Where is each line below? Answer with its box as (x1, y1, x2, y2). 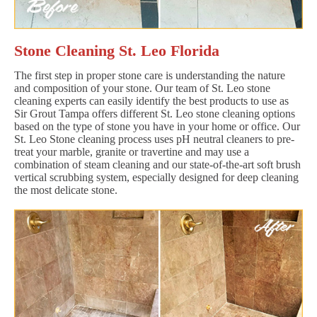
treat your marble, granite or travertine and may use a (14, 145, 249, 158)
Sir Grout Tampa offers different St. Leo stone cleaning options (14, 107, 295, 120)
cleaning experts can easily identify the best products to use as (14, 94, 289, 107)
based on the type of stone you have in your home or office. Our (14, 120, 300, 132)
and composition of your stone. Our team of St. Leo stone (14, 81, 270, 94)
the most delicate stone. (14, 183, 117, 196)
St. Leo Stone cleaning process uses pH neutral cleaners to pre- (14, 132, 294, 145)
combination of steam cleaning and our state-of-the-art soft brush (14, 158, 301, 171)
